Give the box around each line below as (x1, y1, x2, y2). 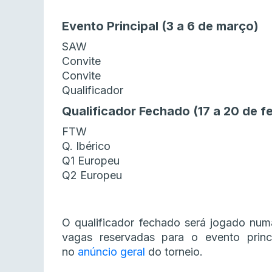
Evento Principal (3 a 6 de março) (62, 19, 259, 34)
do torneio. (145, 245, 203, 259)
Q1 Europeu (62, 154, 120, 168)
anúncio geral (78, 245, 145, 259)
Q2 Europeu (62, 169, 122, 182)
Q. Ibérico (62, 140, 110, 153)
